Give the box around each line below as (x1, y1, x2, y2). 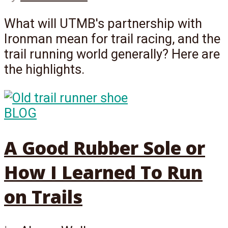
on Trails (4, 184, 82, 209)
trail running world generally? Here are (4, 46, 220, 62)
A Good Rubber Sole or (4, 135, 205, 160)
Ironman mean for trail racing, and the (4, 31, 220, 46)
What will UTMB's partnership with (4, 16, 202, 31)
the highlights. (4, 62, 84, 77)
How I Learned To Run (4, 159, 203, 184)
